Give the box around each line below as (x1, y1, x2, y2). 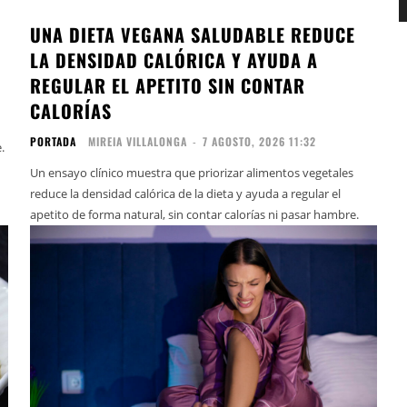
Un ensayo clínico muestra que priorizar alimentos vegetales (30, 164, 354, 182)
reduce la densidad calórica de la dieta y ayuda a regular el (30, 185, 342, 203)
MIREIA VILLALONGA (88, 134, 188, 150)
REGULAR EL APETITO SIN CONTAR (30, 72, 306, 100)
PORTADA (30, 134, 77, 150)
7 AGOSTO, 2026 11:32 (203, 134, 317, 150)
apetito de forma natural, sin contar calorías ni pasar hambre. (30, 206, 360, 223)
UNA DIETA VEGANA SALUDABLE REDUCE (30, 21, 356, 49)
